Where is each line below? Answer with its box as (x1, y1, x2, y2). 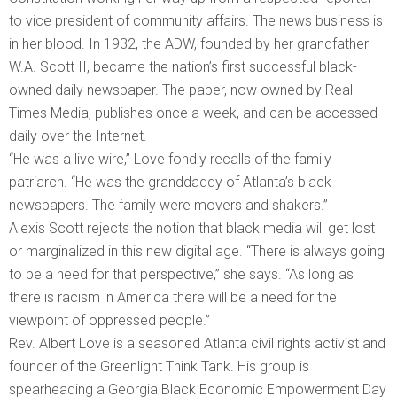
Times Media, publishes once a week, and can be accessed (9, 104, 378, 121)
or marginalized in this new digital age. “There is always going (9, 242, 385, 260)
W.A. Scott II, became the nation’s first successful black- (9, 58, 357, 75)
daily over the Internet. (9, 127, 147, 144)
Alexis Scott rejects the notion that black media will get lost (9, 219, 375, 237)
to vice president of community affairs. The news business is (9, 12, 383, 29)
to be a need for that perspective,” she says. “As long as (9, 265, 354, 283)
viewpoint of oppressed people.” (9, 311, 210, 329)
